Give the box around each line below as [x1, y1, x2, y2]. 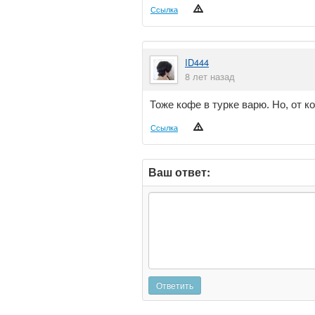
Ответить [156, 279, 193, 291]
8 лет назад [185, 70, 235, 83]
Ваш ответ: [148, 164, 210, 180]
